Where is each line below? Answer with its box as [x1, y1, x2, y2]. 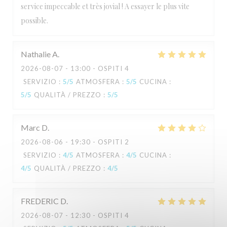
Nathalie [21, 49, 51, 59]
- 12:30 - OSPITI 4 [63, 211, 129, 219]
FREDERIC [21, 196, 59, 206]
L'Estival [95, 5, 132, 17]
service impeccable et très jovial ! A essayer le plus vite [21, 2, 190, 11]
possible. [21, 16, 48, 25]
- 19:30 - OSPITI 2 [63, 138, 129, 146]
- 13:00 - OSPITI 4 [63, 64, 129, 72]
